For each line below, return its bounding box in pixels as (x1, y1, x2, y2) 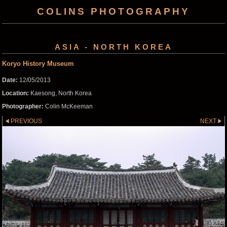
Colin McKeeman (44, 102, 93, 110)
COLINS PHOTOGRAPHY (37, 6, 190, 17)
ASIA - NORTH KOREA (54, 42, 173, 51)
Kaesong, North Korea (29, 89, 92, 97)
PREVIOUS (11, 117, 42, 125)
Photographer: (2, 102, 44, 110)
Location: (2, 89, 29, 97)
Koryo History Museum (2, 59, 74, 67)
